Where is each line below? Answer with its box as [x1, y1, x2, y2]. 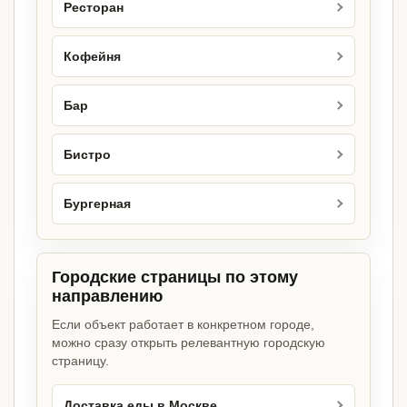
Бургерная [64, 196, 131, 211]
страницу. [52, 353, 109, 369]
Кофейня [64, 49, 121, 64]
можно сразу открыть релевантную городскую [52, 335, 325, 351]
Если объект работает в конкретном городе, [52, 317, 314, 333]
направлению [52, 287, 163, 306]
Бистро [64, 147, 111, 162]
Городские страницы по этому [52, 268, 298, 287]
